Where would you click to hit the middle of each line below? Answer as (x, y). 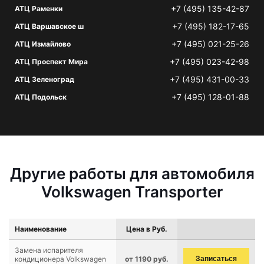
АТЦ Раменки (39, 9)
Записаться (216, 259)
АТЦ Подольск (41, 97)
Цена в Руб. (147, 229)
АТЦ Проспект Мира (51, 62)
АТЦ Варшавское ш (49, 26)
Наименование (41, 229)
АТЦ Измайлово (43, 44)
